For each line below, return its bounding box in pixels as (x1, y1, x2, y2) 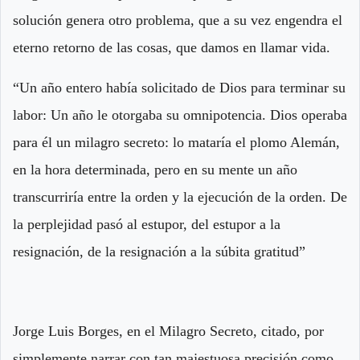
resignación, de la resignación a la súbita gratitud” (13, 243, 305, 260)
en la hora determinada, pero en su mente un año (13, 162, 297, 178)
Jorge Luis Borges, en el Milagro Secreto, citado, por (13, 323, 324, 340)
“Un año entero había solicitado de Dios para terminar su (13, 80, 346, 96)
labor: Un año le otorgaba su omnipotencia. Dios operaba (13, 107, 347, 124)
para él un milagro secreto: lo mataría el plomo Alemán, (13, 134, 340, 151)
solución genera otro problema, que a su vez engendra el (13, 12, 342, 29)
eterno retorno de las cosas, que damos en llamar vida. (13, 39, 330, 56)
